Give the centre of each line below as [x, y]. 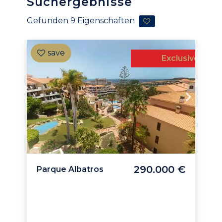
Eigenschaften [106, 21]
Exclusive [180, 58]
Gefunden [49, 21]
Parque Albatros [70, 169]
